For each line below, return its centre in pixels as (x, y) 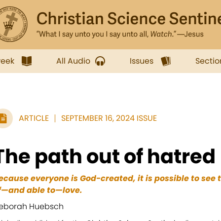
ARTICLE (34, 118)
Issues (142, 61)
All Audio (73, 61)
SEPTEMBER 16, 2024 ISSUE (109, 118)
